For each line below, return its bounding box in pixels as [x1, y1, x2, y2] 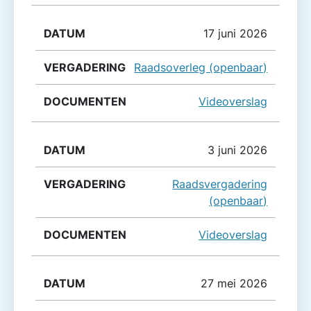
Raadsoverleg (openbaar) [134, 60, 268, 74]
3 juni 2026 [208, 142, 268, 157]
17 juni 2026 [203, 26, 268, 40]
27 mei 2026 [201, 276, 268, 291]
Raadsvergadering [172, 176, 268, 191]
